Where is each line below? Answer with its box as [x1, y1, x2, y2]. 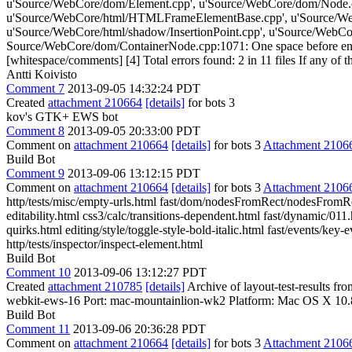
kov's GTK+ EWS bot [6, 110, 118, 123]
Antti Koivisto [6, 68, 77, 81]
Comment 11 [6, 322, 70, 335]
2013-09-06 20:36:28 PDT [73, 322, 206, 335]
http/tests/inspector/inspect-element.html [6, 237, 203, 251]
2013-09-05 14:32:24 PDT [68, 82, 200, 95]
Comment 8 [6, 124, 64, 137]
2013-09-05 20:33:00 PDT [68, 124, 200, 137]
